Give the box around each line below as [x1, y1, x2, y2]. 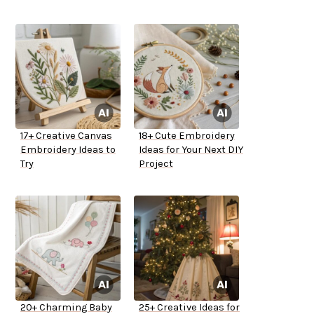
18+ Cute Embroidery [139, 130, 235, 142]
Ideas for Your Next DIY [139, 144, 243, 156]
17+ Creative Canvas [20, 130, 112, 142]
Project [139, 158, 173, 170]
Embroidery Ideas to [20, 144, 116, 156]
